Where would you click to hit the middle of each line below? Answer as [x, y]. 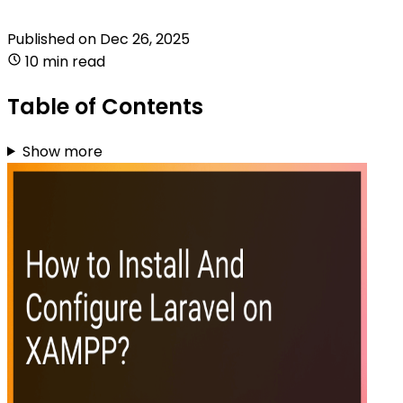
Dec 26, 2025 [145, 39]
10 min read [65, 61]
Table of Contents [105, 106]
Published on [54, 39]
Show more [62, 151]
